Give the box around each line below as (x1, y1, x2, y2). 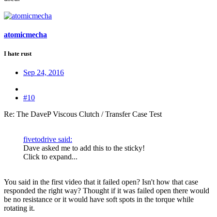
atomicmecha (4, 31, 47, 39)
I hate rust (4, 50, 31, 58)
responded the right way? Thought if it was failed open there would (4, 186, 209, 195)
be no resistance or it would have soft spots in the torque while (4, 195, 194, 204)
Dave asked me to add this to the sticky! (23, 144, 145, 153)
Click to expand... (23, 153, 77, 161)
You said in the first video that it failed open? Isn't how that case (4, 178, 198, 186)
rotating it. (4, 204, 35, 213)
